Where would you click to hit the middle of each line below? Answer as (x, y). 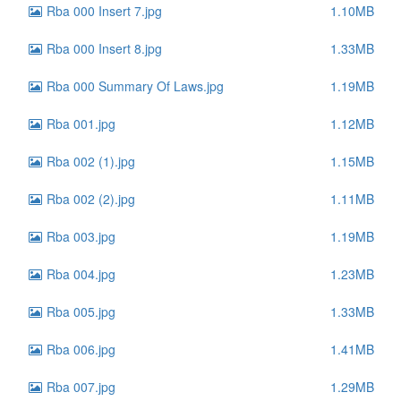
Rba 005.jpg (79, 311)
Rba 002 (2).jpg (89, 199)
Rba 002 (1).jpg (89, 161)
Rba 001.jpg (79, 124)
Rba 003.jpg (79, 236)
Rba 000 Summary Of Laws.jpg (133, 86)
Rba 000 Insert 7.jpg (102, 11)
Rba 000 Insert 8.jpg (102, 48)
